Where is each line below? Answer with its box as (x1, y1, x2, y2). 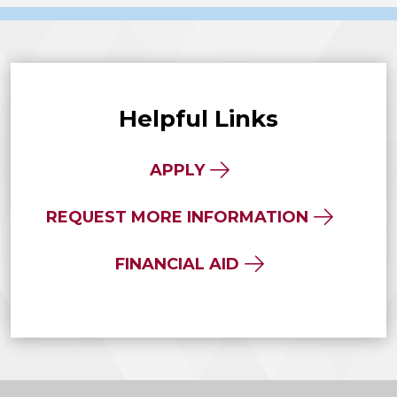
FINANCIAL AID (115, 253, 239, 274)
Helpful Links (119, 104, 278, 133)
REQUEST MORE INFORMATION (46, 206, 308, 227)
